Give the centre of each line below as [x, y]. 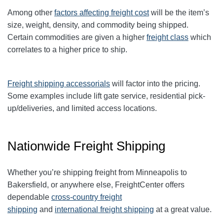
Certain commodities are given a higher [77, 37]
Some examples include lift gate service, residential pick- [106, 96]
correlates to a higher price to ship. [67, 50]
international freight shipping [104, 210]
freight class [167, 37]
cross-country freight [87, 197]
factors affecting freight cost [102, 13]
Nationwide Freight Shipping [86, 146]
